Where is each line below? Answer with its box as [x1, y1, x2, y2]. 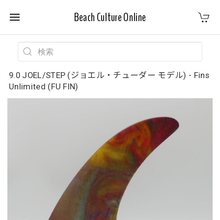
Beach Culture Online [74, 9, 146, 25]
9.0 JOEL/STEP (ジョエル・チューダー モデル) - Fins [9, 70, 209, 80]
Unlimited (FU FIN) [9, 82, 79, 91]
